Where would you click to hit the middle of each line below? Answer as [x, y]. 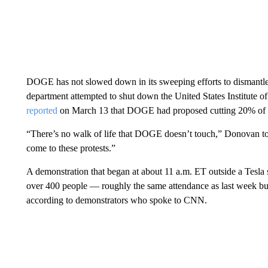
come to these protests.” [71, 148]
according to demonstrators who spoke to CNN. [116, 200]
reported [42, 110]
